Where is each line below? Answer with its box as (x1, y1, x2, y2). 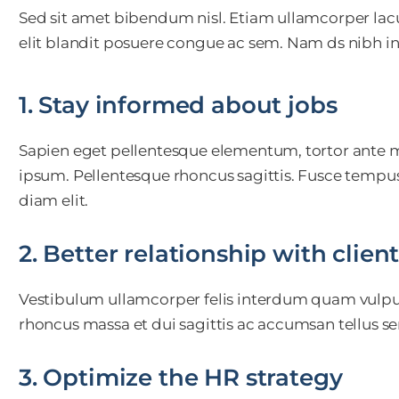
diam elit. (18, 191, 89, 209)
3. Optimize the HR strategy (18, 362, 343, 392)
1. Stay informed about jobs (18, 90, 338, 119)
